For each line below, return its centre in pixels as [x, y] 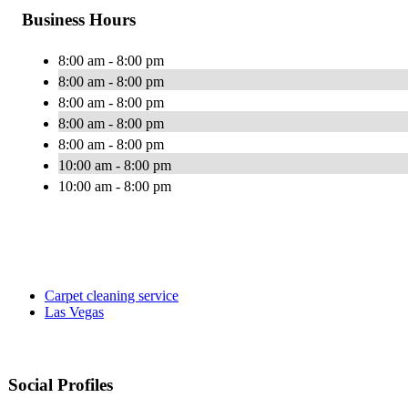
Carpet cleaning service [112, 296]
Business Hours [79, 20]
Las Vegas [74, 312]
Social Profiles [61, 385]
